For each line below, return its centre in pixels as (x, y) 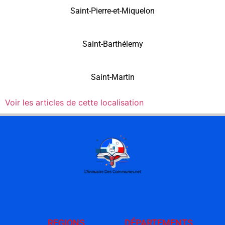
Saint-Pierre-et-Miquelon (113, 11)
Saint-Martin (113, 77)
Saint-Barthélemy (113, 44)
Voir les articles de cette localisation (74, 103)
